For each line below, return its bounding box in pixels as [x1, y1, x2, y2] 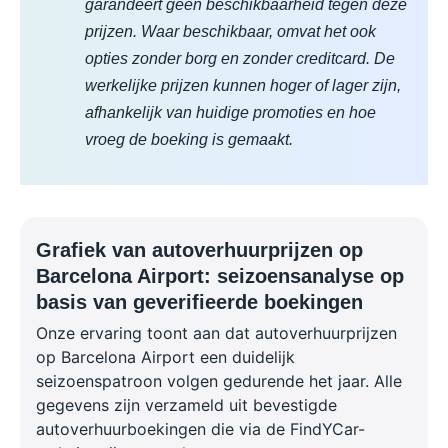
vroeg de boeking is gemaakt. [85, 131, 293, 149]
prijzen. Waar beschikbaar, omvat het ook [85, 23, 376, 41]
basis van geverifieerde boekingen [36, 291, 363, 314]
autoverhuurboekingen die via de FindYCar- [36, 419, 365, 440]
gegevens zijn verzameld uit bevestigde [36, 395, 337, 416]
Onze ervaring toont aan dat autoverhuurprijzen [36, 323, 397, 344]
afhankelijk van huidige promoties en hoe [85, 104, 376, 122]
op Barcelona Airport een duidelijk [36, 347, 295, 368]
